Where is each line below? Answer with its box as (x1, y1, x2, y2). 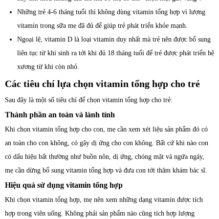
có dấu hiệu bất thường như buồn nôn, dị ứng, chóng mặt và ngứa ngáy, (5, 153, 204, 160)
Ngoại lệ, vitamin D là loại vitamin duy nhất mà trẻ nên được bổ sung (17, 35, 211, 43)
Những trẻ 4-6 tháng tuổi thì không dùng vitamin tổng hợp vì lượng (17, 8, 205, 16)
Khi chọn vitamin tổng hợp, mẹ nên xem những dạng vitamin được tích (5, 196, 203, 203)
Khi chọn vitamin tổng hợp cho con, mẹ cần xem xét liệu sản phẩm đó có (5, 125, 208, 133)
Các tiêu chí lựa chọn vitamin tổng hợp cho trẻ (5, 78, 200, 89)
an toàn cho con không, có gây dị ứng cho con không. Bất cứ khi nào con (5, 139, 208, 147)
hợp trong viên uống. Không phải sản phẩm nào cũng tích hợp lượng (5, 209, 195, 217)
